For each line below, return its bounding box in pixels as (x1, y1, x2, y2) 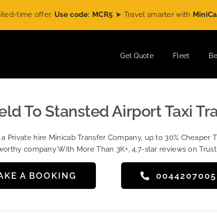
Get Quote (120, 52, 154, 60)
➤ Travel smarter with (93, 10, 171, 19)
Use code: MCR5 (32, 10, 91, 19)
